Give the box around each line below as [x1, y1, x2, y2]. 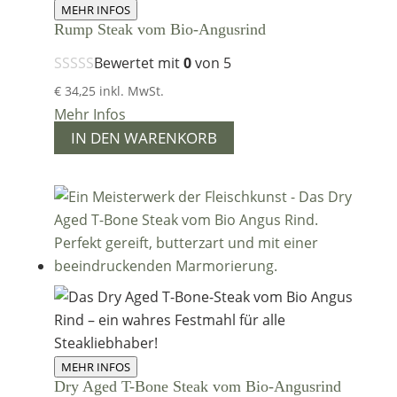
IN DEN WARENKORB [70, 128, 217, 149]
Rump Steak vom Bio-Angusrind [53, 20, 266, 39]
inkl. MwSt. [98, 82, 164, 100]
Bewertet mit [93, 53, 183, 74]
